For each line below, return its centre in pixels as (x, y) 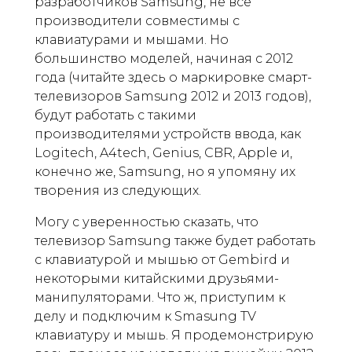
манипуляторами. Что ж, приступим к (160, 297)
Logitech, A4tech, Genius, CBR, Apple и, (163, 153)
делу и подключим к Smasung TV (145, 316)
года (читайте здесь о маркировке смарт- (173, 77)
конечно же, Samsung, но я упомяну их (165, 172)
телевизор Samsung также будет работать (175, 241)
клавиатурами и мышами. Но (132, 40)
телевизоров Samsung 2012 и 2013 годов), (173, 96)
